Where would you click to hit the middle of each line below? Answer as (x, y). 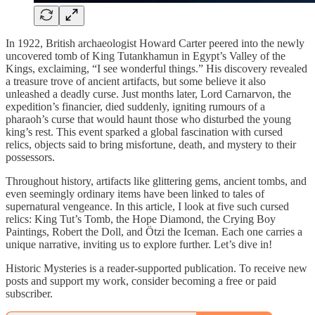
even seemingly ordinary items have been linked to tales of (135, 193)
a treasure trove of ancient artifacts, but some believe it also (136, 81)
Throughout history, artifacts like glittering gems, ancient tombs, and (156, 181)
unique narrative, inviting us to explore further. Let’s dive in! (139, 244)
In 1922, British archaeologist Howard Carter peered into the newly (155, 43)
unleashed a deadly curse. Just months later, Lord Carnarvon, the (148, 94)
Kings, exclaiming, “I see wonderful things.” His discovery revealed (156, 68)
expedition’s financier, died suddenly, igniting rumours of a (135, 106)
